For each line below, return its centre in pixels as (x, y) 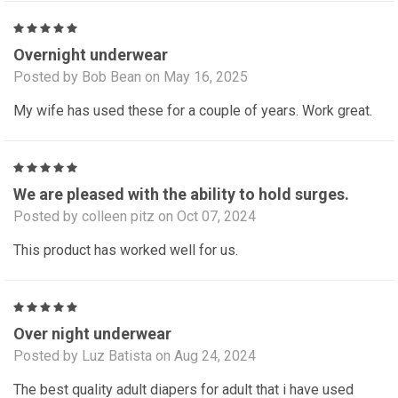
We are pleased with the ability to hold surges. (181, 195)
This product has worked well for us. (126, 251)
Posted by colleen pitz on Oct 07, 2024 (135, 217)
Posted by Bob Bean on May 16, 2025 (131, 77)
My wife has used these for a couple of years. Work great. (193, 111)
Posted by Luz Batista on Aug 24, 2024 (135, 356)
